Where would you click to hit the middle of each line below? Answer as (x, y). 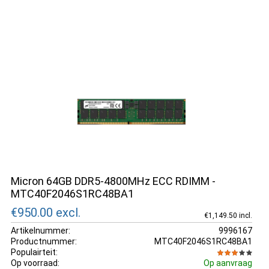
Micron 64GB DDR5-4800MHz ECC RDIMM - (113, 181)
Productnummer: (44, 241)
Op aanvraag (228, 263)
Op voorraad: (35, 263)
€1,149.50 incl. (228, 215)
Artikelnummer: (41, 230)
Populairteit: (34, 252)
